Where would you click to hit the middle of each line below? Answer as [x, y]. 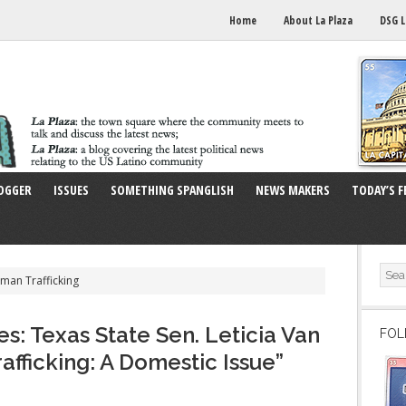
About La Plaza [318, 20]
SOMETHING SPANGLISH [172, 190]
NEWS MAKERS [293, 190]
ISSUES [71, 190]
